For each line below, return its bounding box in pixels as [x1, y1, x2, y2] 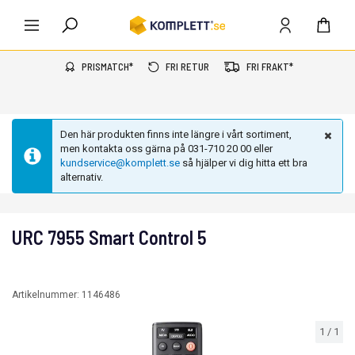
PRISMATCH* [81, 60, 133, 73]
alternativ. [60, 171, 103, 183]
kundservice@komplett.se [60, 157, 180, 169]
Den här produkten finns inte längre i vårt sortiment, [60, 128, 292, 140]
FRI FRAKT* [246, 60, 293, 73]
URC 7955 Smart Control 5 [12, 226, 207, 249]
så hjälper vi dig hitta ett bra [180, 157, 307, 169]
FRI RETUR [165, 60, 209, 73]
